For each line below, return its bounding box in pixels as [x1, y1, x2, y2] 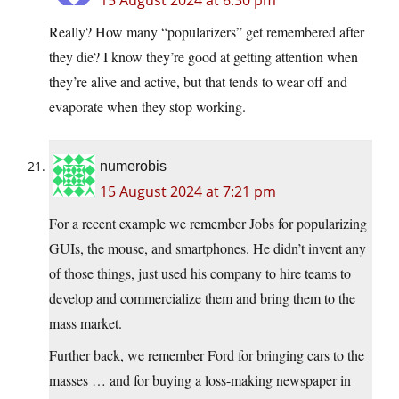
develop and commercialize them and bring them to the [49, 289, 355, 308]
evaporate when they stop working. [49, 97, 246, 117]
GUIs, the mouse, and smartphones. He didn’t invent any [49, 239, 366, 258]
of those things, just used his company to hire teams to [49, 264, 351, 283]
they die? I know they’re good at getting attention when [49, 47, 358, 67]
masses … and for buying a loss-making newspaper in [49, 370, 351, 390]
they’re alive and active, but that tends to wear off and [49, 72, 347, 92]
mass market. [49, 313, 122, 333]
